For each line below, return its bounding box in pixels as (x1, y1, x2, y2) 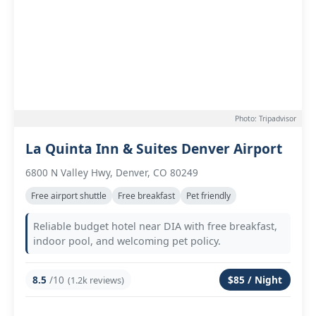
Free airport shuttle (31, 190, 107, 202)
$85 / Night (228, 273, 282, 286)
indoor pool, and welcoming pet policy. (33, 234, 221, 248)
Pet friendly (186, 190, 231, 202)
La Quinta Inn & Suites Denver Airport (25, 139, 282, 158)
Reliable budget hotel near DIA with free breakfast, (33, 219, 277, 233)
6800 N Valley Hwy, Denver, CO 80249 (25, 166, 198, 179)
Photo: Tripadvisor (235, 114, 296, 123)
